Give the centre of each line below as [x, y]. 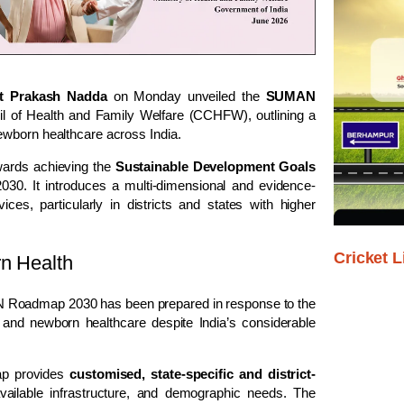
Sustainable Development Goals [215, 166]
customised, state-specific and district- [193, 373]
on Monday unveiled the [186, 96]
